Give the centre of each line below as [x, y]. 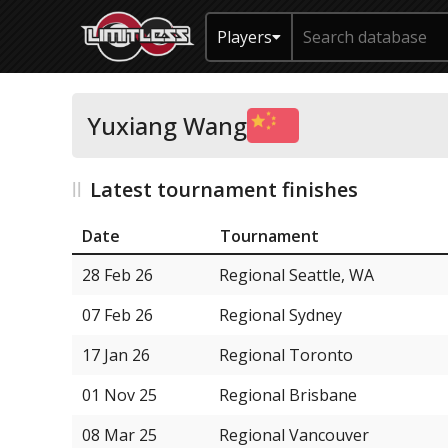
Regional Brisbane [288, 394]
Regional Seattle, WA [296, 274]
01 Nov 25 [119, 394]
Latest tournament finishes [224, 189]
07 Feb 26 [117, 314]
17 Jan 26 [116, 354]
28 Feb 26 [117, 274]
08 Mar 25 [119, 434]
